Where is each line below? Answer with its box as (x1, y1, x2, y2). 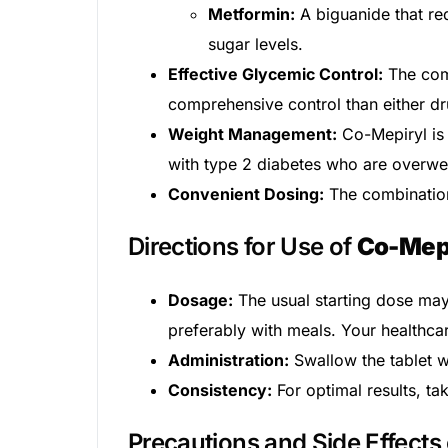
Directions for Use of (128, 231, 357, 261)
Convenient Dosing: (168, 183, 324, 204)
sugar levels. (208, 33, 303, 54)
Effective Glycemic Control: (168, 63, 383, 84)
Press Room (20, 201, 106, 220)
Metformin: (208, 3, 295, 24)
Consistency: (168, 379, 272, 400)
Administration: (168, 349, 289, 370)
